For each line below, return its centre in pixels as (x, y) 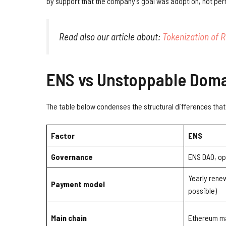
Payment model (78, 184)
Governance (72, 157)
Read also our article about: (111, 36)
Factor (63, 136)
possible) (203, 191)
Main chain (69, 218)
